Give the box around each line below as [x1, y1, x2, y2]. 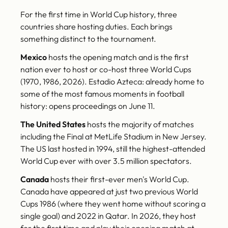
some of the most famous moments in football [20, 89, 184, 99]
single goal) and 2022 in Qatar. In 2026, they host [20, 211, 196, 221]
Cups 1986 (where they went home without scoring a [20, 198, 206, 209]
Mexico [20, 52, 47, 63]
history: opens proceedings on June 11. [20, 101, 155, 111]
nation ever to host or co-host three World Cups [20, 64, 191, 75]
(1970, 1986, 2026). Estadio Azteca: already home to [20, 76, 204, 87]
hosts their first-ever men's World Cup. [49, 174, 189, 185]
